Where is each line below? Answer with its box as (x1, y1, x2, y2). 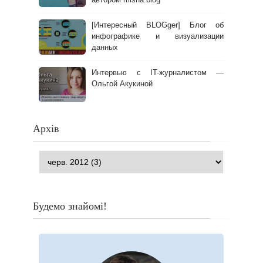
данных (92, 43, 119, 52)
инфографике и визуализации (92, 32, 224, 41)
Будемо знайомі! (33, 200, 107, 213)
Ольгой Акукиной (92, 79, 153, 89)
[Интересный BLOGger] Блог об (92, 21, 224, 30)
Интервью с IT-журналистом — (92, 68, 224, 77)
